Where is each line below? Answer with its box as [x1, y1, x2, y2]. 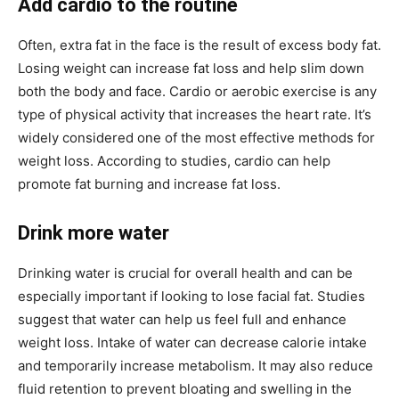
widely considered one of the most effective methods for [18, 128, 375, 146]
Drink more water [18, 221, 169, 244]
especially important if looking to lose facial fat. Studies [18, 287, 365, 305]
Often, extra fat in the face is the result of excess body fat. [18, 36, 381, 53]
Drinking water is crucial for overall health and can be [18, 264, 353, 281]
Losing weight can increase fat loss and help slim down [18, 59, 364, 77]
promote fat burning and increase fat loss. [18, 175, 281, 192]
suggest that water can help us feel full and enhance [18, 310, 346, 328]
